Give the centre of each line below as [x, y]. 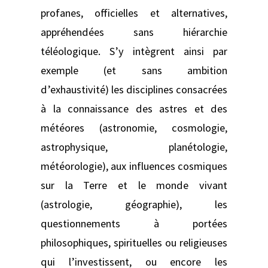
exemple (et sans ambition [134, 70]
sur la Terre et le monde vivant [134, 185]
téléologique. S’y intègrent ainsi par [134, 51]
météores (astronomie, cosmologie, [134, 127]
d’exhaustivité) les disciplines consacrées [134, 89]
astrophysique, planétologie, [134, 147]
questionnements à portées [134, 223]
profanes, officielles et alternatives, [134, 13]
